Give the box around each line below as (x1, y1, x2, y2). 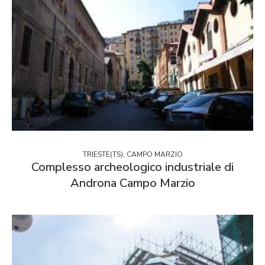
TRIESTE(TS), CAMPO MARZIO (82, 150, 183, 160)
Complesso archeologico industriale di (31, 159, 234, 176)
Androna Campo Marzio (70, 175, 195, 192)
